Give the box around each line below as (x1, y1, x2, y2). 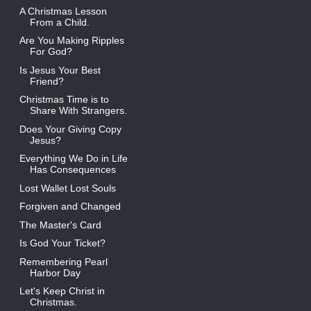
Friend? (29, 75, 64, 87)
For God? (29, 46, 72, 58)
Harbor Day (29, 267, 81, 278)
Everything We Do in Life (19, 153, 128, 165)
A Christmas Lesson (19, 5, 107, 17)
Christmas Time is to (19, 94, 109, 106)
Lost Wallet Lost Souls (19, 182, 116, 194)
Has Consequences (29, 164, 116, 176)
